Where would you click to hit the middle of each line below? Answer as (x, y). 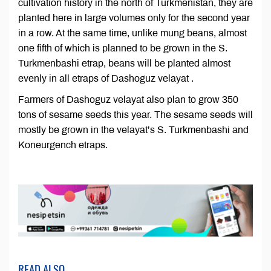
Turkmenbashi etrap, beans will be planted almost (124, 64)
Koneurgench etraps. (63, 145)
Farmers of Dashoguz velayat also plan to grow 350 (128, 100)
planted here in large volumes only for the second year (134, 18)
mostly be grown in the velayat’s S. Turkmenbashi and (133, 130)
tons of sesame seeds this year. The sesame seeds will (135, 115)
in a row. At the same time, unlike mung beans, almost (132, 33)
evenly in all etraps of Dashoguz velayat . (106, 79)
